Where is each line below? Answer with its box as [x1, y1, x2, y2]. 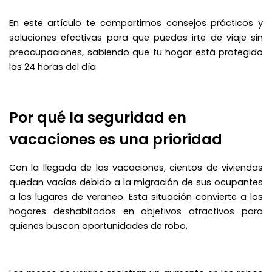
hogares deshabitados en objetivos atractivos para [9, 205, 263, 217]
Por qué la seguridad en [9, 107, 186, 127]
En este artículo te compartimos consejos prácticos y [9, 16, 263, 29]
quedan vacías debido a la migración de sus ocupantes [9, 175, 263, 188]
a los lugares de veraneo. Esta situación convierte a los [9, 190, 263, 203]
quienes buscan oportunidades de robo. [9, 219, 188, 232]
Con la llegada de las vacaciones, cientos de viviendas [9, 161, 263, 174]
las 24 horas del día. [9, 60, 98, 73]
